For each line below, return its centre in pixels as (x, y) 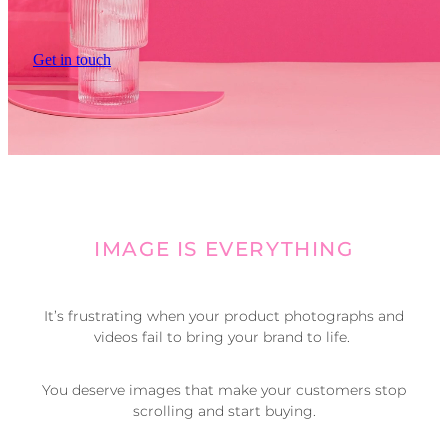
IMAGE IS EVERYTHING (224, 249)
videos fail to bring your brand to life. (224, 338)
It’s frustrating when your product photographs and (224, 317)
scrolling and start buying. (224, 411)
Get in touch (72, 59)
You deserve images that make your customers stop (224, 390)
